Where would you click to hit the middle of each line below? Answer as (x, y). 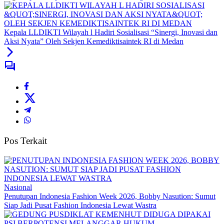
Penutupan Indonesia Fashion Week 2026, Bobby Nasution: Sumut (110, 196)
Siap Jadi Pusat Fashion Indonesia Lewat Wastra (80, 205)
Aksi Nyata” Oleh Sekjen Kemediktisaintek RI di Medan (94, 41)
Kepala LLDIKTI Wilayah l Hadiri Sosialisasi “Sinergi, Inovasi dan (111, 32)
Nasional (18, 187)
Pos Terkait (25, 141)
